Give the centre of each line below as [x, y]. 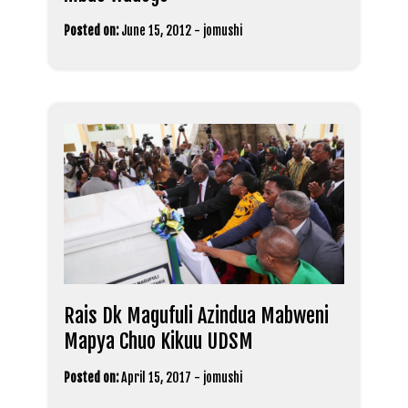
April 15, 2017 [156, 377]
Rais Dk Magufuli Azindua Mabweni [196, 316]
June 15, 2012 [156, 31]
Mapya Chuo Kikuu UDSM [158, 341]
